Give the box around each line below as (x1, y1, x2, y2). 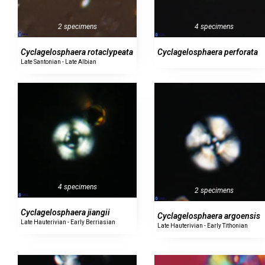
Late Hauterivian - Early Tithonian (157, 222, 248, 230)
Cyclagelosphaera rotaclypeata (21, 47, 133, 57)
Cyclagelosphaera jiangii (21, 207, 110, 217)
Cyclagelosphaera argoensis (157, 211, 261, 221)
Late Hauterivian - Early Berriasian (21, 218, 115, 225)
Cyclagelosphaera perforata (157, 47, 258, 57)
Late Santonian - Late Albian (21, 58, 96, 65)
